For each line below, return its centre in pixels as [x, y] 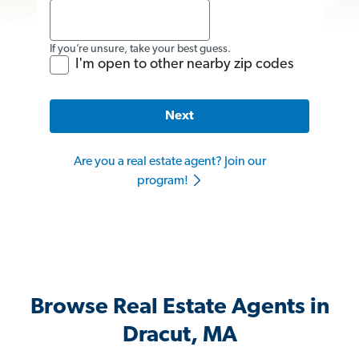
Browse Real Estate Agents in [179, 308]
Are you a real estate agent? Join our [170, 162]
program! [163, 182]
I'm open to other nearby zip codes [184, 64]
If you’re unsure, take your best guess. [140, 49]
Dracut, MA [179, 336]
